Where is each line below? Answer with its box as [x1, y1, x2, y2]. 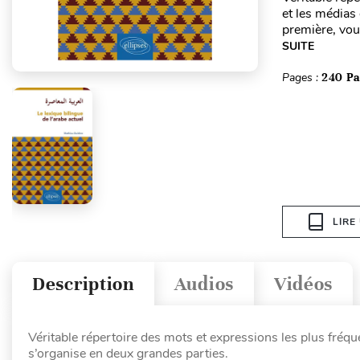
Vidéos [273, 272, 333, 296]
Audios [174, 272, 234, 296]
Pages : [281, 70, 321, 85]
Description [32, 272, 134, 296]
